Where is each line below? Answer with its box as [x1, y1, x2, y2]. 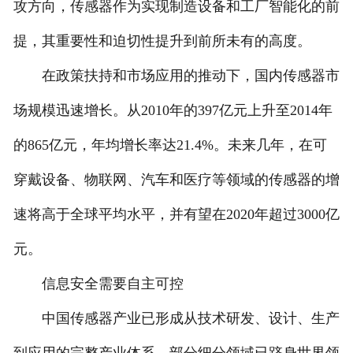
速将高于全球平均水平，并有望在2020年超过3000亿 [13, 206, 340, 223]
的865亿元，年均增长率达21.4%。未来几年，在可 [13, 137, 327, 154]
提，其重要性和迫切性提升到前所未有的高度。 [13, 33, 311, 50]
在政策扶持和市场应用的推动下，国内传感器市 [13, 68, 340, 84]
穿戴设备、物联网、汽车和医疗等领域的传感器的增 [13, 172, 340, 188]
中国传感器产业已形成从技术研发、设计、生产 [13, 310, 340, 327]
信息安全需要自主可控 [13, 276, 184, 292]
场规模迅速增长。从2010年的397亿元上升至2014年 [13, 102, 333, 119]
